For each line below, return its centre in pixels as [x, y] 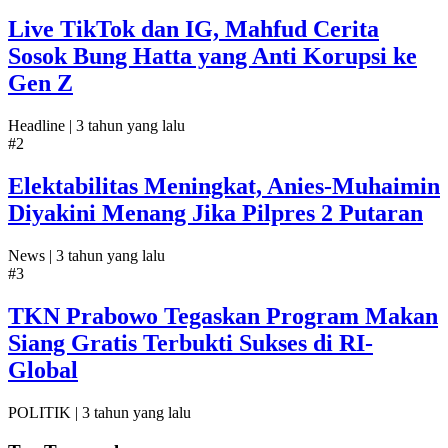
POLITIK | [45, 412]
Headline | [42, 126]
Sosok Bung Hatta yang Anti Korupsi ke [212, 56]
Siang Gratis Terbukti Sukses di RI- [190, 342]
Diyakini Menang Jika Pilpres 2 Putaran [215, 213]
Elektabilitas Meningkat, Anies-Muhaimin [224, 186]
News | [32, 256]
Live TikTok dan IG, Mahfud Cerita [193, 29]
